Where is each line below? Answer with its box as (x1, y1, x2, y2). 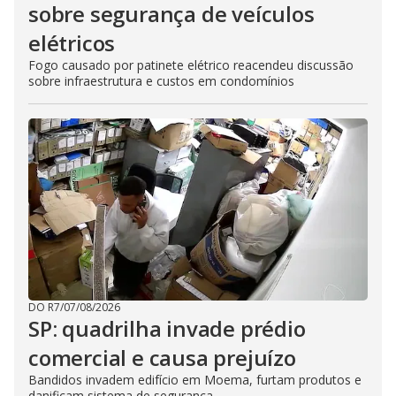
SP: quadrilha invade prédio (28, 314, 306, 343)
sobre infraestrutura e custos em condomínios (28, 72, 294, 89)
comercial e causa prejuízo (28, 343, 296, 372)
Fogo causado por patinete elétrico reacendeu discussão (28, 57, 354, 73)
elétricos (28, 28, 116, 57)
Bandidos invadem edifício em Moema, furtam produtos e (28, 371, 362, 388)
